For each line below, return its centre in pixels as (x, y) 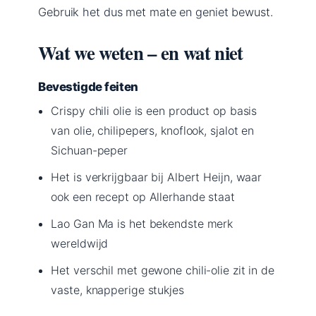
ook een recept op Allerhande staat (143, 196)
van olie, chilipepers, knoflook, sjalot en (153, 130)
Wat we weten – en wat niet (141, 52)
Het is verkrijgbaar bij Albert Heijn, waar (157, 177)
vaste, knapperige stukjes (117, 290)
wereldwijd (80, 243)
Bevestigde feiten (88, 86)
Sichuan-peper (90, 150)
